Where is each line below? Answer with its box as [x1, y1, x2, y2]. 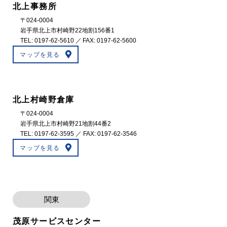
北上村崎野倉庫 [13, 95, 74, 104]
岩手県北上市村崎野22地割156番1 [20, 27, 115, 34]
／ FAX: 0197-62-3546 [74, 130, 137, 138]
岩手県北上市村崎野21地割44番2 [20, 120, 111, 128]
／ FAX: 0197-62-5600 [74, 37, 136, 45]
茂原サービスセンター [13, 217, 101, 226]
